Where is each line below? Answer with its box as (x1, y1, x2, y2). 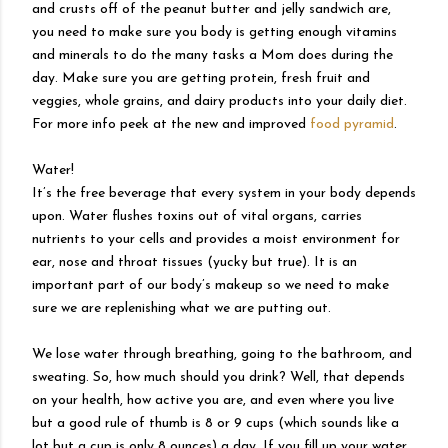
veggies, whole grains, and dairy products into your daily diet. (32, 93, 407, 109)
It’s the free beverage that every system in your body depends (32, 185, 416, 201)
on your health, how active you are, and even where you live (32, 392, 394, 408)
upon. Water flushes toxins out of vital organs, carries (32, 208, 362, 224)
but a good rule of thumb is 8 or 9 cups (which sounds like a (32, 415, 399, 431)
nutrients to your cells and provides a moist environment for (32, 231, 400, 247)
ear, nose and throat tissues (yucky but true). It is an (32, 254, 357, 270)
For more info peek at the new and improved (32, 116, 310, 132)
